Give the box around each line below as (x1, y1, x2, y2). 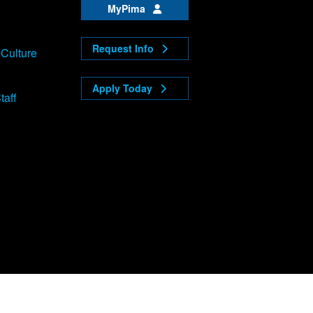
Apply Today (92, 81, 155, 96)
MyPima (108, 1, 149, 16)
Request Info (92, 41, 156, 56)
